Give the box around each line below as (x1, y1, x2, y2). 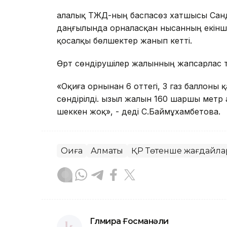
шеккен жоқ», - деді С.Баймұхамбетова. (57, 106, 220, 117)
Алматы (91, 146, 123, 156)
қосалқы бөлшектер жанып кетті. (57, 35, 192, 46)
